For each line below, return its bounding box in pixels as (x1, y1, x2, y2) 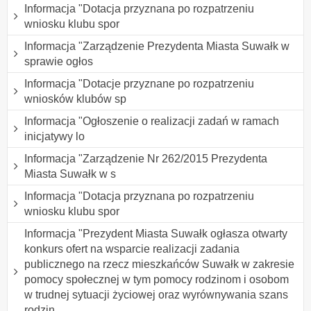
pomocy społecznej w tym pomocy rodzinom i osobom (24, 273, 289, 285)
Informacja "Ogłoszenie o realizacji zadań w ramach (24, 115, 279, 127)
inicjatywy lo (24, 130, 85, 142)
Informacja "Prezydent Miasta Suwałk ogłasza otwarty (24, 227, 287, 239)
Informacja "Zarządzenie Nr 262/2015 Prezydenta (24, 152, 267, 165)
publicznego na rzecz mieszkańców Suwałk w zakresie (24, 258, 294, 270)
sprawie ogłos (24, 55, 93, 67)
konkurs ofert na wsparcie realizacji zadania (24, 242, 239, 255)
